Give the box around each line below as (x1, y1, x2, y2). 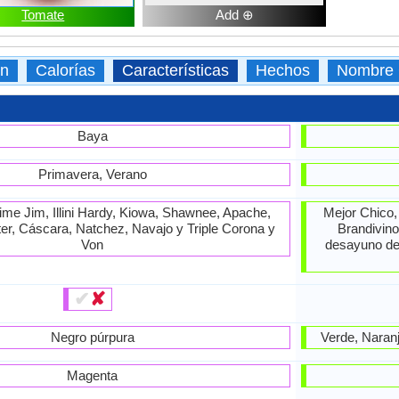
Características (122, 61, 229, 79)
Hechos (256, 61, 310, 79)
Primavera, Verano (37, 167, 147, 182)
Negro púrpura (50, 330, 134, 345)
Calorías (36, 61, 95, 79)
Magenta (67, 368, 118, 383)
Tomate (21, 7, 65, 22)
